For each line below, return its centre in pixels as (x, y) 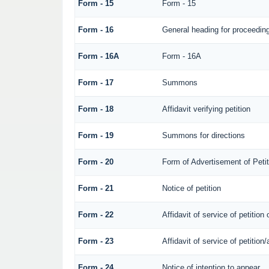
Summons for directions (203, 136)
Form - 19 (95, 136)
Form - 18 (95, 109)
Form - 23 (95, 241)
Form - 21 (95, 189)
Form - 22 (95, 215)
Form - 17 (95, 83)
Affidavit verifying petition (206, 109)
